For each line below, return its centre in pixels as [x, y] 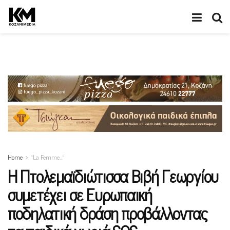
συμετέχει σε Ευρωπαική [80, 194]
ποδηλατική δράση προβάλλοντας [108, 213]
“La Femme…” [47, 157]
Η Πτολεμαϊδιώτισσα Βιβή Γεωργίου [113, 176]
